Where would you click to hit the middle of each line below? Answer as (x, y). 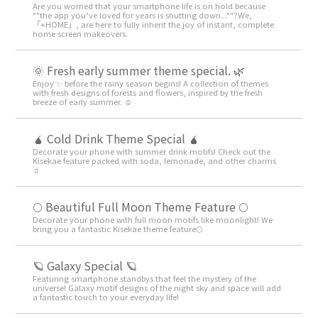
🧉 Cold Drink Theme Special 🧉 (116, 139)
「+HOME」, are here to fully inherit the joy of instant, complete (154, 24)
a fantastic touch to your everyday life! (106, 297)
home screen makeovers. (81, 34)
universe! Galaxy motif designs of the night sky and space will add (157, 288)
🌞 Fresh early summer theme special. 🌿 (139, 71)
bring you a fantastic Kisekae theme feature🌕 (118, 229)
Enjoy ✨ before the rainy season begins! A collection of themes (151, 83)
